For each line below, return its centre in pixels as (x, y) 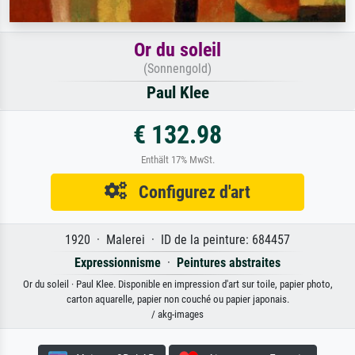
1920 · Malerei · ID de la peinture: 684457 (177, 239)
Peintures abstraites (229, 262)
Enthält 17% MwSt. (177, 159)
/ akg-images (177, 314)
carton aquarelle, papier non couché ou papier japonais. (177, 299)
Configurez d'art (189, 191)
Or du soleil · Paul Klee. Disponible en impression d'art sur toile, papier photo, (177, 284)
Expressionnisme (118, 262)
